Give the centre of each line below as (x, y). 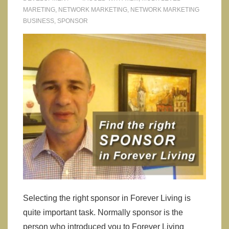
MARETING (39, 9)
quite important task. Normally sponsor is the (103, 212)
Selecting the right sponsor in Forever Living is (107, 198)
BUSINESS (39, 21)
